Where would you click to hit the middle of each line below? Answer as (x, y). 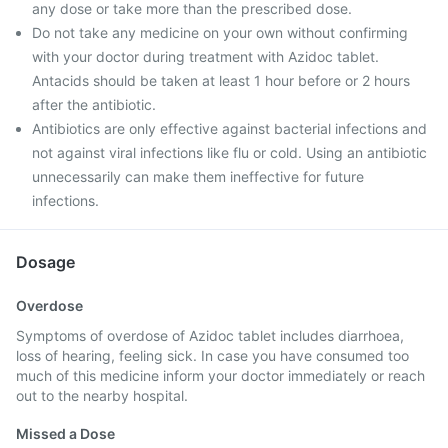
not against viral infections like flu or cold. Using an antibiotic (229, 152)
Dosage (45, 262)
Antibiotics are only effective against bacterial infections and (229, 128)
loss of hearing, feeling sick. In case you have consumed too (212, 355)
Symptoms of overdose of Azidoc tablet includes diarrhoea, (210, 335)
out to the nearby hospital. (102, 395)
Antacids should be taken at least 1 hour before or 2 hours (221, 80)
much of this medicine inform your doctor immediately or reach (220, 375)
